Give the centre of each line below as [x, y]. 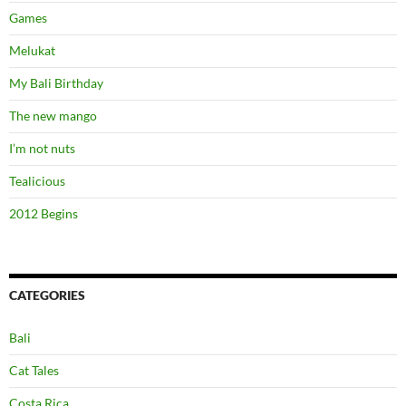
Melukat [32, 50]
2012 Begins [43, 213]
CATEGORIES [47, 295]
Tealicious [37, 180]
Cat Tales [34, 370]
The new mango [53, 115]
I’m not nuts [42, 148]
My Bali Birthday [56, 82]
